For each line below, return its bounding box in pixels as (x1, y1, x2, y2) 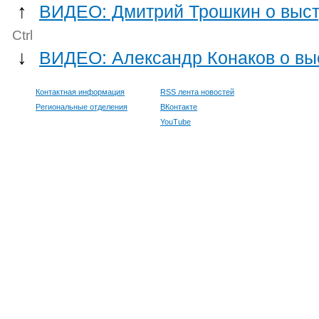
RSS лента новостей (160, 87, 234, 96)
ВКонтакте (160, 102, 197, 111)
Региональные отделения (36, 102, 127, 111)
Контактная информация (36, 87, 125, 96)
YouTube (160, 117, 191, 126)
